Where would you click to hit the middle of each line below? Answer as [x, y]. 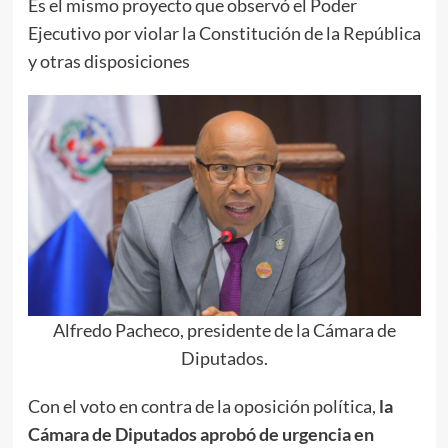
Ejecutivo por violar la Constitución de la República [224, 32]
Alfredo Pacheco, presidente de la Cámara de [224, 329]
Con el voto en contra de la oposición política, [203, 405]
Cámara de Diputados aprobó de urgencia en [200, 433]
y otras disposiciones [108, 60]
